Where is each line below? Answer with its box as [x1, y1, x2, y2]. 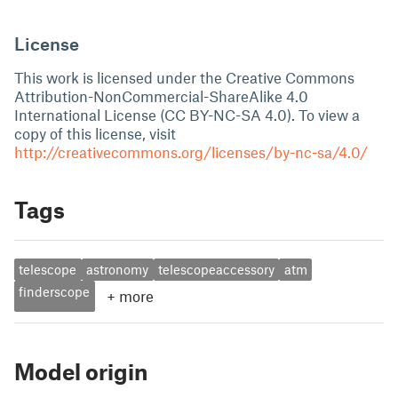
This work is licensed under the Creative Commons [14, 68, 354, 86]
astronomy [86, 261, 149, 278]
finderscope [19, 283, 91, 300]
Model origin [14, 357, 147, 385]
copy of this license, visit [14, 124, 176, 142]
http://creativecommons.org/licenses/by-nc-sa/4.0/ [14, 143, 368, 161]
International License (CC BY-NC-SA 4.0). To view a [14, 106, 360, 123]
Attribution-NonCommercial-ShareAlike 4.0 [14, 87, 308, 105]
